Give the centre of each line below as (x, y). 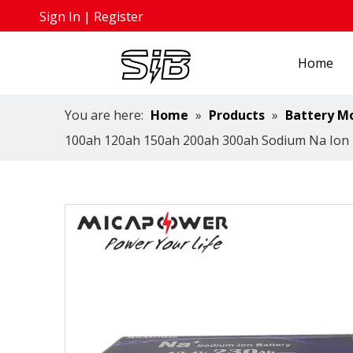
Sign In (60, 17)
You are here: (104, 115)
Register (119, 17)
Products (237, 115)
